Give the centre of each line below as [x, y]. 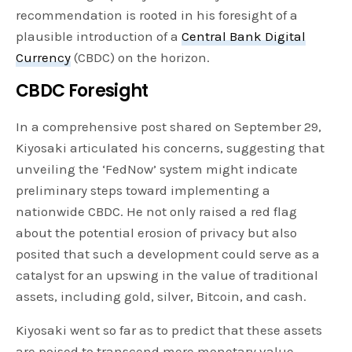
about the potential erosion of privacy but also [157, 232]
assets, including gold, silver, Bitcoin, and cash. [161, 296]
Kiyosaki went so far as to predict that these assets [169, 330]
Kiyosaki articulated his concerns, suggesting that [170, 147]
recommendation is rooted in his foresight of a [157, 15]
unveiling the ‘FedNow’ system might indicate [157, 169]
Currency [43, 57]
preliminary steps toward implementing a [143, 190]
